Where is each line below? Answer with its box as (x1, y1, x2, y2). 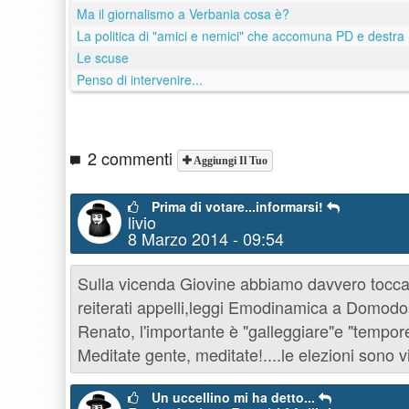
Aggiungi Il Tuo (191, 155, 267, 167)
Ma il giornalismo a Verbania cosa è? (77, 5, 289, 24)
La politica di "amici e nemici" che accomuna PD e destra (77, 26, 404, 46)
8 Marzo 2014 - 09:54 (128, 226, 284, 251)
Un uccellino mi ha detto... (152, 388, 319, 407)
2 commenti (83, 146, 177, 171)
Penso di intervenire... (77, 70, 203, 89)
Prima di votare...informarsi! (152, 197, 327, 216)
